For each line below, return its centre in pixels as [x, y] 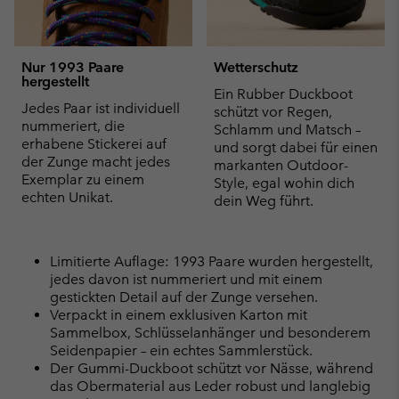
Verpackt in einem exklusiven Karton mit [179, 314]
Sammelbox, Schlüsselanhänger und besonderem [210, 332]
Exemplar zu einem [83, 179]
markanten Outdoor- [281, 165]
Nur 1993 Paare [73, 67]
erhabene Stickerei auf [94, 143]
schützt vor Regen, [273, 111]
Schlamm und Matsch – [287, 129]
